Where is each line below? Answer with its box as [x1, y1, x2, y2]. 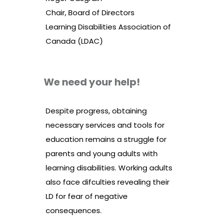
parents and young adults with [46, 148, 158, 159]
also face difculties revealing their [46, 177, 169, 188]
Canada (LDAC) [46, 36, 103, 47]
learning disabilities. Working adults [46, 163, 172, 173]
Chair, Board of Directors [46, 7, 135, 18]
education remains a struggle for [46, 134, 166, 145]
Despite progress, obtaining [46, 106, 147, 116]
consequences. [46, 205, 102, 216]
